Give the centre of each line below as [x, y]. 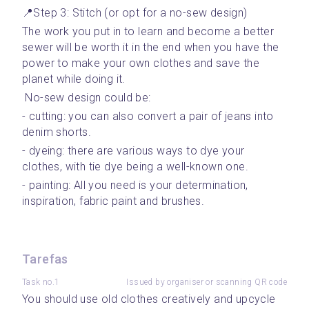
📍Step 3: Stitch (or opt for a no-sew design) [135, 13]
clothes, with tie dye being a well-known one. [135, 167]
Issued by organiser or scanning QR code [207, 282]
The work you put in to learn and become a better [148, 31]
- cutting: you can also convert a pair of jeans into [148, 116]
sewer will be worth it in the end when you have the [151, 47]
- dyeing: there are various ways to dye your [133, 151]
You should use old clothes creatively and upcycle [149, 299]
